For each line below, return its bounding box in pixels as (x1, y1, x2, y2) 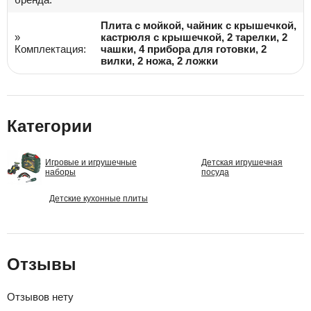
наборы (45, 167, 76, 177)
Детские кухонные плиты (49, 194, 148, 203)
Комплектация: (15, 43, 86, 55)
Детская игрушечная (201, 158, 283, 167)
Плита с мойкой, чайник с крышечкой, (101, 19, 296, 31)
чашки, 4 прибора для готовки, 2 (101, 43, 267, 55)
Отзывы (7, 255, 76, 274)
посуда (201, 167, 229, 177)
